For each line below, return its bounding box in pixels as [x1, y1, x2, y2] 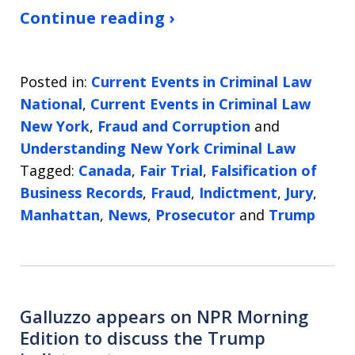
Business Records [20, 183, 143, 203]
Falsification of [211, 161, 317, 181]
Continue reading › [20, 7, 174, 29]
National [20, 94, 82, 114]
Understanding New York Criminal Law [20, 139, 296, 158]
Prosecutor [155, 205, 235, 225]
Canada [78, 161, 132, 181]
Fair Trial [139, 161, 203, 181]
